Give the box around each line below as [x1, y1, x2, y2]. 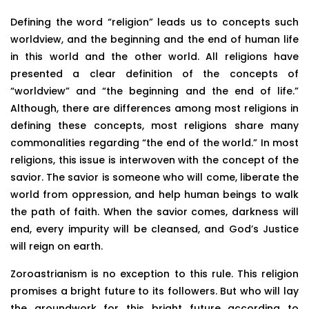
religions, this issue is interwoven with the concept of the [10, 153, 299, 168]
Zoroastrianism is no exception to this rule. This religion [10, 266, 299, 281]
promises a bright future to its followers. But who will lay [10, 283, 299, 298]
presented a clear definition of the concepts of [10, 67, 299, 81]
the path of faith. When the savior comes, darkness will [10, 205, 299, 219]
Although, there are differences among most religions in [10, 101, 299, 116]
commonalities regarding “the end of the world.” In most [10, 136, 299, 150]
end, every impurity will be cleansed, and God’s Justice [10, 222, 299, 237]
